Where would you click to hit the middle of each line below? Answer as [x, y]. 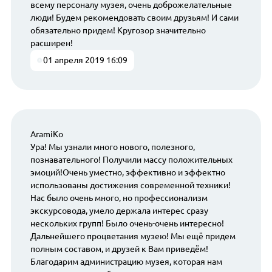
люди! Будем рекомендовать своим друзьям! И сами [134, 17]
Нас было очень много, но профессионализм [119, 198]
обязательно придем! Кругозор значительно [118, 30]
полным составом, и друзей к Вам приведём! [119, 249]
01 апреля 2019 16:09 [86, 60]
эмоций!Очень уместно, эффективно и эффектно [127, 173]
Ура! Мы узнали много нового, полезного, [112, 147]
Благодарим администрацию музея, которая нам [126, 262]
